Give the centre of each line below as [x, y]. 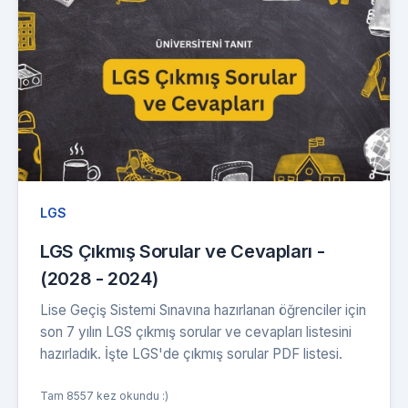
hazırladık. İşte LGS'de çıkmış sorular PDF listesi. [191, 354]
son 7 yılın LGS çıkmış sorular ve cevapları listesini [196, 332]
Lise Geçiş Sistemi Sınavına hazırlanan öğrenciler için [203, 311]
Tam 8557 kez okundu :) [104, 396]
